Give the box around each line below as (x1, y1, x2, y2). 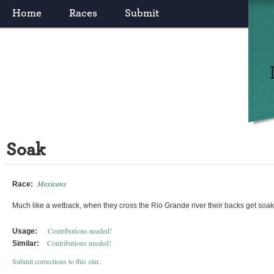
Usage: (12, 227, 37, 235)
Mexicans (37, 179, 67, 189)
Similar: (12, 239, 39, 248)
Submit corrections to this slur (12, 256, 99, 266)
